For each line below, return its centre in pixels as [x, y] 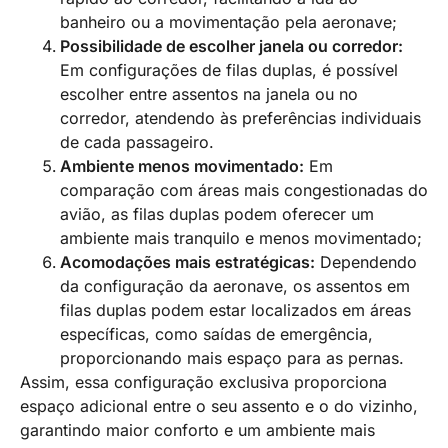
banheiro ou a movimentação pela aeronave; [228, 21]
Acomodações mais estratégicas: [187, 261]
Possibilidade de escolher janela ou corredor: [231, 45]
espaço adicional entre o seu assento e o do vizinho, [219, 405]
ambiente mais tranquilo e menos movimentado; [241, 237]
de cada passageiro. [137, 141]
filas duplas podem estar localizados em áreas [235, 309]
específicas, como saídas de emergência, [216, 333]
